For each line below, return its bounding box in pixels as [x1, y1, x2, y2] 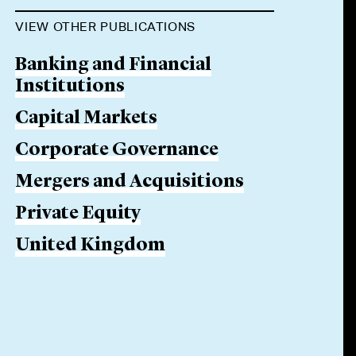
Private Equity [15, 205, 141, 223]
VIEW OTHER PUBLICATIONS [15, 19, 196, 34]
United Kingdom [15, 237, 166, 255]
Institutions [15, 78, 126, 96]
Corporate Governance [15, 141, 219, 160]
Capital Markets [15, 110, 158, 128]
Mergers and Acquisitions [15, 173, 245, 192]
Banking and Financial [15, 56, 212, 75]
